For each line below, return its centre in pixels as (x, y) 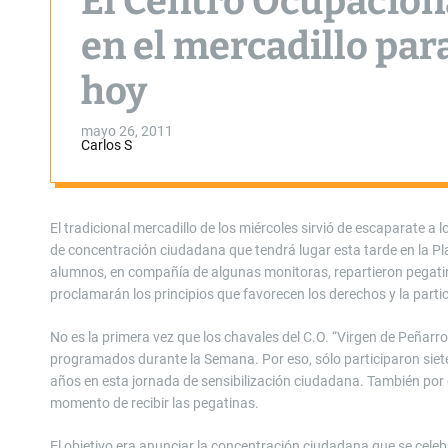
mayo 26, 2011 (127, 131)
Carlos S (106, 145)
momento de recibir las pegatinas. (154, 403)
